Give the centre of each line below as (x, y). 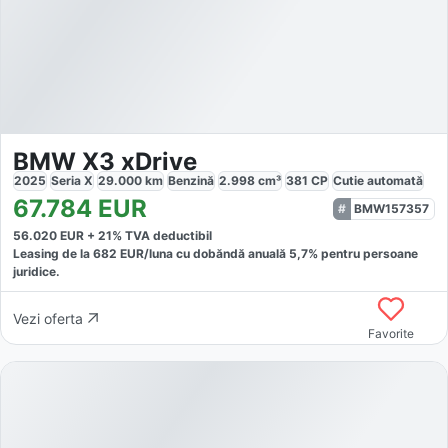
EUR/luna (145, 254)
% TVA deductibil (162, 236)
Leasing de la (53, 254)
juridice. (36, 272)
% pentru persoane (363, 254)
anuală (268, 254)
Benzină (191, 181)
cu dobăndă (209, 254)
